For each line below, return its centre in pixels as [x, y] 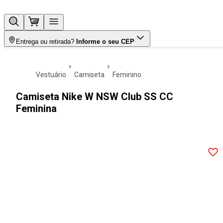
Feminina [36, 109]
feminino [129, 75]
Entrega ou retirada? [45, 42]
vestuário [53, 75]
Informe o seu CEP [105, 42]
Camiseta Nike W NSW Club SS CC [95, 97]
